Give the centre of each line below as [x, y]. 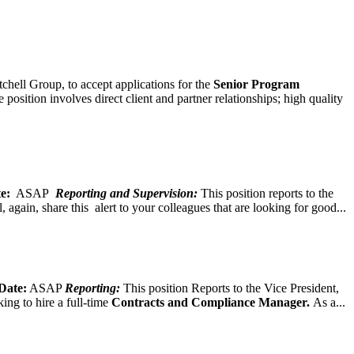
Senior [231, 84]
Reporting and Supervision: [126, 193]
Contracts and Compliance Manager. [211, 302]
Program [275, 84]
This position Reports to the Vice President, [230, 288]
